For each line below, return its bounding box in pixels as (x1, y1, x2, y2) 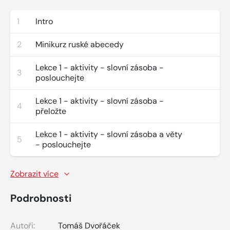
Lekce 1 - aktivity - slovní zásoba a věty (35, 128, 182, 140)
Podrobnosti (10, 191, 71, 205)
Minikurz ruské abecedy (35, 39, 124, 50)
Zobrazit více (10, 168, 59, 179)
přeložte (35, 105, 66, 117)
